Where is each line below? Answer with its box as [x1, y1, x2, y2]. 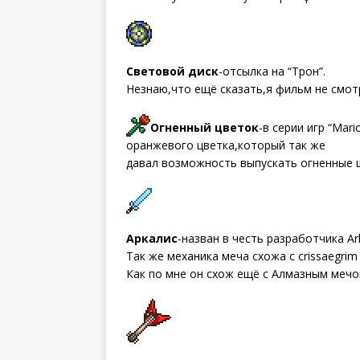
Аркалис [126, 230, 178, 246]
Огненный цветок [150, 119, 259, 135]
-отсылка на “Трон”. [219, 63, 325, 79]
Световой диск [126, 63, 219, 79]
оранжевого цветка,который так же [126, 137, 325, 153]
